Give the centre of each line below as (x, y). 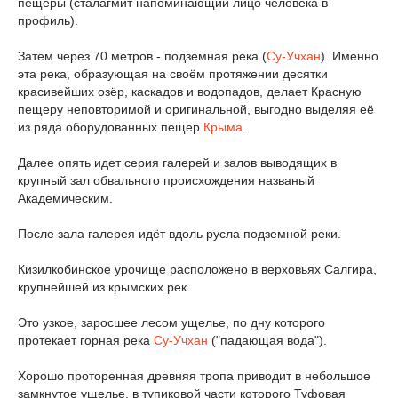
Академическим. (65, 198)
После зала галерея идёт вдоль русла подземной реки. (179, 234)
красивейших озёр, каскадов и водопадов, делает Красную (190, 92)
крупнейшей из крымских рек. (104, 287)
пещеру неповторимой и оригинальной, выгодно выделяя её (196, 109)
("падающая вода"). (267, 340)
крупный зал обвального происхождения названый (166, 180)
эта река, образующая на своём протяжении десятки (173, 74)
